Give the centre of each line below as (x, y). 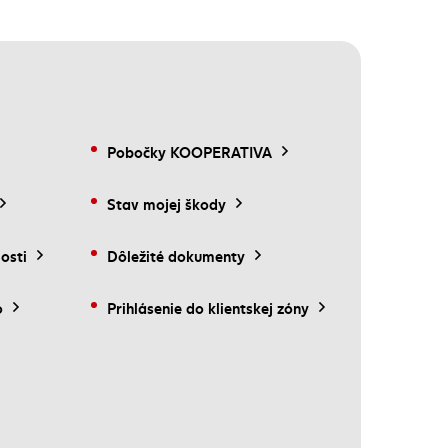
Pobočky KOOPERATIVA (189, 151)
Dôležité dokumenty (176, 255)
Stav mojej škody (166, 203)
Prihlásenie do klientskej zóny (208, 307)
